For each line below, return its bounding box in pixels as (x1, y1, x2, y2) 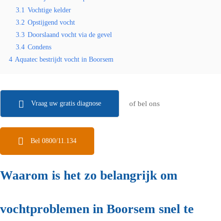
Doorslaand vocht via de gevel (28, 31, 112, 38)
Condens (28, 43, 51, 51)
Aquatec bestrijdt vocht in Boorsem (15, 56, 113, 63)
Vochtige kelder (28, 6, 71, 14)
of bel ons (129, 100, 160, 108)
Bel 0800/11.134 (31, 137, 76, 145)
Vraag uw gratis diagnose (31, 100, 101, 107)
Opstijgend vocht (28, 19, 75, 26)
